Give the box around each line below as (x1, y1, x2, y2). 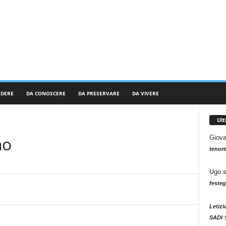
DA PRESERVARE (78, 90, 120, 97)
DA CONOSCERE (26, 90, 66, 97)
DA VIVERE (132, 90, 159, 97)
